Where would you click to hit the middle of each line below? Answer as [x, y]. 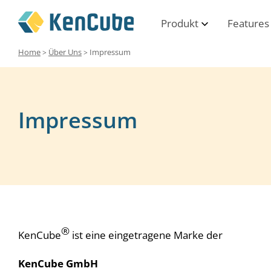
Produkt [179, 23]
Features [248, 23]
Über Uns [65, 52]
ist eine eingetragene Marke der [146, 235]
